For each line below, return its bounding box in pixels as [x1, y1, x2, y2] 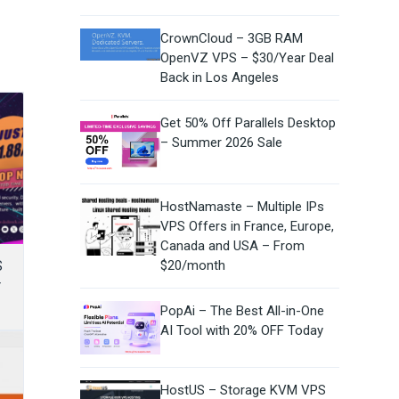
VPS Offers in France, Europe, [159, 218, 334, 235]
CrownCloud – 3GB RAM [159, 30, 303, 47]
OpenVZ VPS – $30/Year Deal [159, 50, 334, 67]
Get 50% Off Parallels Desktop [159, 115, 336, 132]
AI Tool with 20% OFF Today [159, 322, 323, 339]
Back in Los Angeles [159, 69, 279, 86]
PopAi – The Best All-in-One [159, 303, 324, 320]
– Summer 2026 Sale [159, 134, 282, 151]
